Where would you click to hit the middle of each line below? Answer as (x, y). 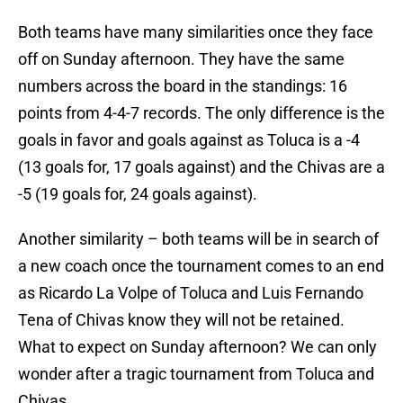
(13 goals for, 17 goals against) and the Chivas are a (201, 167)
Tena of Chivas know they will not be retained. (181, 320)
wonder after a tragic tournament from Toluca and (196, 374)
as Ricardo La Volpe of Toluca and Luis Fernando (191, 293)
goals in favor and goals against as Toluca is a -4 (189, 140)
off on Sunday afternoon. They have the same (181, 59)
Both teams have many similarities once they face (196, 32)
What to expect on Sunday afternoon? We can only (197, 347)
